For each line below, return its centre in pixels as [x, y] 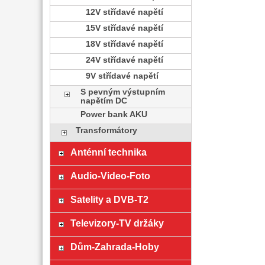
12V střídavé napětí [124, 12]
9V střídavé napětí [122, 76]
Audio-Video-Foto [110, 176]
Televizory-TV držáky [117, 223]
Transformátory [106, 130]
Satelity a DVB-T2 [109, 199]
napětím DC [104, 101]
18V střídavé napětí [124, 44]
